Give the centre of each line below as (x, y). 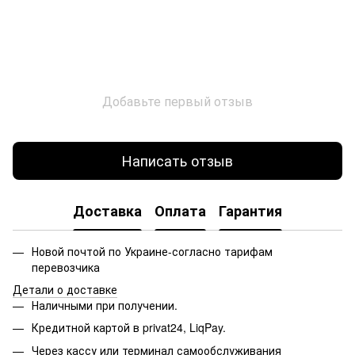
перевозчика (67, 267)
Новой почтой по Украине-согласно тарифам (152, 251)
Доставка (107, 211)
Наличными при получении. (105, 305)
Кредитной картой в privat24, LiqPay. (129, 328)
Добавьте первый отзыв (177, 101)
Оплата (180, 211)
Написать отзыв (177, 160)
